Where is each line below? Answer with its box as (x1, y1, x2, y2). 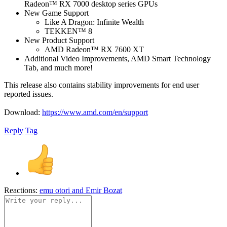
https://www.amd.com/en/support (42, 107, 148, 117)
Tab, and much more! (24, 63, 93, 72)
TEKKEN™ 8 (45, 26, 92, 35)
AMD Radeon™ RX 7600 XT (45, 45, 144, 54)
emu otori (40, 185, 70, 195)
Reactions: (4, 185, 37, 195)
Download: (4, 107, 42, 117)
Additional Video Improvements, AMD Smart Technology (24, 54, 211, 63)
